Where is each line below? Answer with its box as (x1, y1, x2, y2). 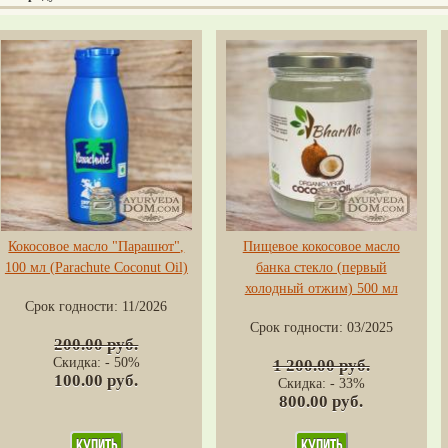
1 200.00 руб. (272, 355, 370, 375)
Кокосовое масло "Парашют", (8, 238, 185, 254)
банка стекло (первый (255, 259, 387, 275)
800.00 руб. (279, 391, 364, 411)
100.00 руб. (54, 370, 139, 390)
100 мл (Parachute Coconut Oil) (4, 259, 188, 275)
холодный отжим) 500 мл (244, 280, 398, 296)
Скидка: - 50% (52, 354, 140, 370)
